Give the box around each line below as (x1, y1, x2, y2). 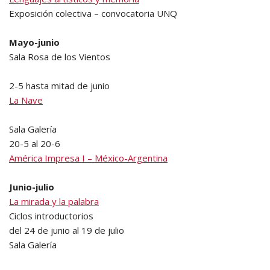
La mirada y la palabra (9, 195, 99, 207)
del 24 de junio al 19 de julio (9, 224, 124, 236)
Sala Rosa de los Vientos (9, 51, 110, 63)
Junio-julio (9, 181, 54, 193)
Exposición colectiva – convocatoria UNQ (9, 7, 177, 19)
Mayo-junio (9, 36, 60, 48)
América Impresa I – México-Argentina (9, 152, 168, 164)
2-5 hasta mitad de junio (9, 80, 110, 92)
